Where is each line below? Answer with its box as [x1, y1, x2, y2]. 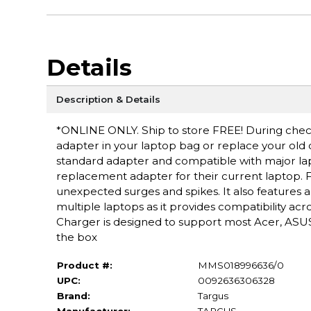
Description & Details [56, 93, 160, 105]
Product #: [56, 259, 112, 271]
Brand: [56, 289, 90, 301]
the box [56, 230, 97, 244]
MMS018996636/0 [197, 259, 284, 271]
